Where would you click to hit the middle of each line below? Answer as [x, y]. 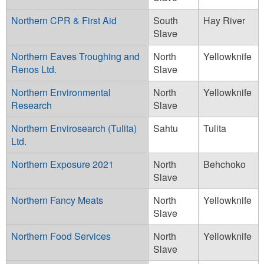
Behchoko [225, 164]
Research [32, 105]
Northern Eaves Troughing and [75, 56]
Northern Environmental [61, 92]
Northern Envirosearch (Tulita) [74, 128]
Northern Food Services [61, 236]
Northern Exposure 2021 [62, 164]
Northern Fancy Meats [57, 200]
